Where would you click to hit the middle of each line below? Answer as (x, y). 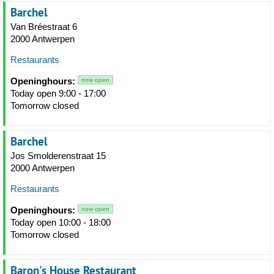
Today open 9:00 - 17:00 (58, 93)
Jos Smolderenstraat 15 (58, 156)
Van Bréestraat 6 (44, 27)
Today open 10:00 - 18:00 (61, 222)
